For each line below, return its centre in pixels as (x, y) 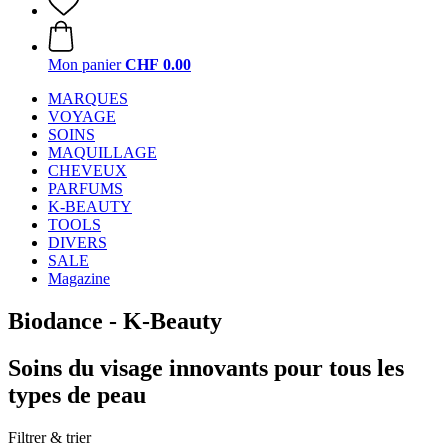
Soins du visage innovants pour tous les (206, 367)
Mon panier (84, 64)
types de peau (77, 394)
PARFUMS (85, 188)
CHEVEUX (87, 170)
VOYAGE (82, 116)
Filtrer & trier (49, 437)
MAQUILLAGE (102, 152)
